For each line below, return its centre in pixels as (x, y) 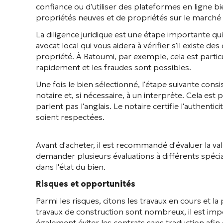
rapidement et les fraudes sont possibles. (113, 67)
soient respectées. (70, 117)
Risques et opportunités (86, 184)
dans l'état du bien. (71, 167)
